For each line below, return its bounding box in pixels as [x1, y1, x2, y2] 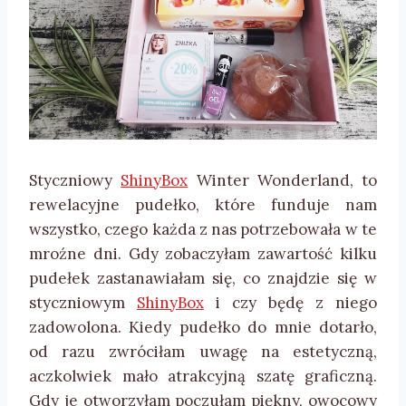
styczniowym [29, 292, 137, 313]
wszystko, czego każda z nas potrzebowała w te [29, 218, 377, 239]
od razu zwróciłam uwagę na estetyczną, [29, 341, 377, 362]
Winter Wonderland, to [188, 169, 377, 190]
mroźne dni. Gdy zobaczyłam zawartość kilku [29, 243, 377, 264]
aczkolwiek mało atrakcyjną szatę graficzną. [29, 365, 377, 386]
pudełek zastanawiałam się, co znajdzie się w [29, 267, 377, 288]
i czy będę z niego [204, 292, 377, 313]
